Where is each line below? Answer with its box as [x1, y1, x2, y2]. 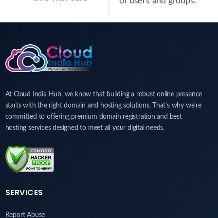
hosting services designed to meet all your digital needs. [5, 125, 165, 132]
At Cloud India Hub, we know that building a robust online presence [5, 91, 202, 98]
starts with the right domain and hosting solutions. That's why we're [5, 102, 201, 109]
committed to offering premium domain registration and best [5, 113, 182, 121]
